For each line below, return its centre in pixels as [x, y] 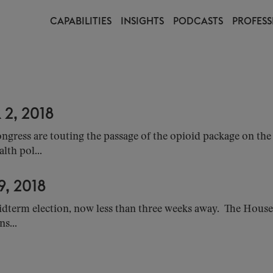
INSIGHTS [142, 21]
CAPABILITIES [81, 21]
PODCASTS [198, 21]
